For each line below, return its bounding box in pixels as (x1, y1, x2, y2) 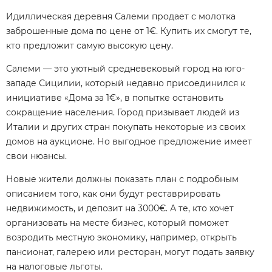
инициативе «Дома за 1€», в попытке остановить (6, 92, 223, 103)
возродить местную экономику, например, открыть (6, 231, 237, 243)
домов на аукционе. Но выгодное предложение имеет (6, 135, 252, 147)
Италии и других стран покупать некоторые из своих (6, 121, 245, 132)
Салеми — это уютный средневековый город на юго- (6, 63, 245, 74)
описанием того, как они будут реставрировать (6, 188, 220, 199)
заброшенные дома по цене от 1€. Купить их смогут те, (6, 25, 251, 36)
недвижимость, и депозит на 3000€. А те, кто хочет (6, 202, 234, 214)
